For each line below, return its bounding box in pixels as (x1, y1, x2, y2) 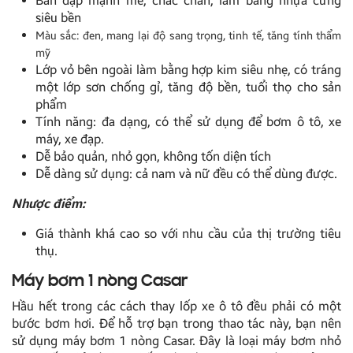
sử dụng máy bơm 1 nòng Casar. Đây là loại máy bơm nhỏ (12, 333, 341, 349)
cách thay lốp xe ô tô (120, 299, 247, 314)
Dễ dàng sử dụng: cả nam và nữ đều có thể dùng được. (35, 166, 337, 182)
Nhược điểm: (12, 196, 85, 212)
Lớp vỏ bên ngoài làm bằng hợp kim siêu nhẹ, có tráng (35, 62, 341, 78)
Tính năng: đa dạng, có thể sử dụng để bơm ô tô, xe (35, 114, 341, 130)
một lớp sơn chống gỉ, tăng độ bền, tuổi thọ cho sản (35, 80, 341, 95)
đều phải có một (247, 299, 342, 314)
